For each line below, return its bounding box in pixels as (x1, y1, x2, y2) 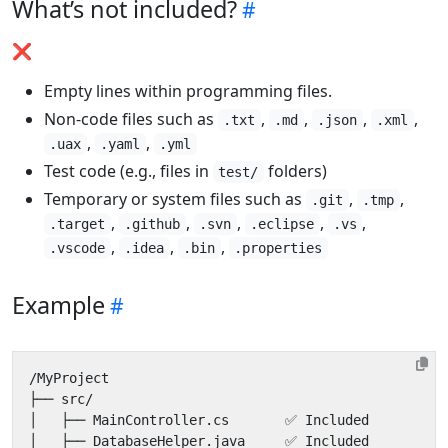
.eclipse (250, 216, 315, 232)
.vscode (49, 240, 106, 256)
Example (12, 289, 105, 321)
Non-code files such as (44, 108, 218, 130)
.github (124, 216, 181, 232)
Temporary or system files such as (44, 188, 306, 210)
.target (49, 216, 106, 232)
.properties (234, 240, 323, 256)
